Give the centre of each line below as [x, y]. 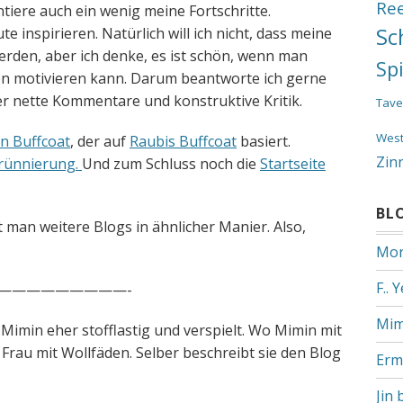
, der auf [100, 141]
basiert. [264, 141]
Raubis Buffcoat [183, 141]
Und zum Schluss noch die [171, 164]
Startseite [293, 164]
